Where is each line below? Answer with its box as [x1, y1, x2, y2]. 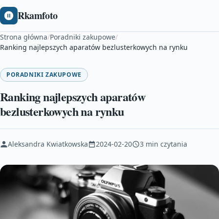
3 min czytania [140, 139, 187, 149]
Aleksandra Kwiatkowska [8, 139, 88, 149]
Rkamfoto [18, 8, 58, 22]
